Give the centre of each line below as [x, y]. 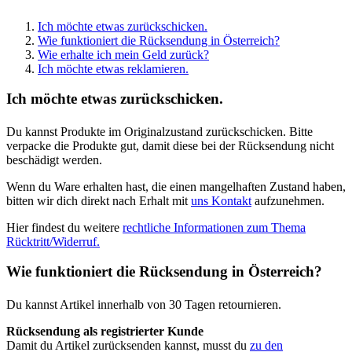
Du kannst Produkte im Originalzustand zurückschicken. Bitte [159, 131]
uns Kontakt [221, 200]
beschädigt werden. [54, 159]
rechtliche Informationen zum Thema [214, 227]
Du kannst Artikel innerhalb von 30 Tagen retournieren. [144, 304]
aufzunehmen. [288, 200]
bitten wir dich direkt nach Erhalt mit [99, 200]
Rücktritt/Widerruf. [53, 241]
